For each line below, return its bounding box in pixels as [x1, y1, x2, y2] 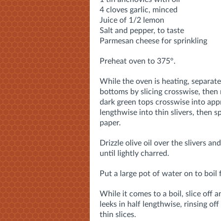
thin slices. [100, 210, 136, 219]
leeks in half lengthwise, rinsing [100, 200, 207, 208]
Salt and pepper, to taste [100, 26, 184, 35]
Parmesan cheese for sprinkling [100, 37, 207, 45]
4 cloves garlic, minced [100, 5, 178, 14]
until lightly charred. [100, 149, 169, 157]
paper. [100, 118, 121, 127]
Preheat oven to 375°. [100, 57, 176, 65]
